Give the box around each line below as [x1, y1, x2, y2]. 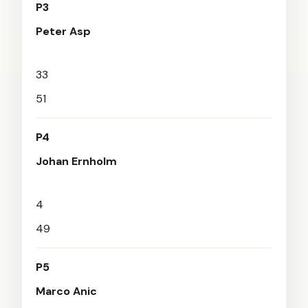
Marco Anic [36, 284, 97, 298]
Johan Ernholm [36, 154, 117, 168]
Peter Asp [36, 24, 91, 38]
